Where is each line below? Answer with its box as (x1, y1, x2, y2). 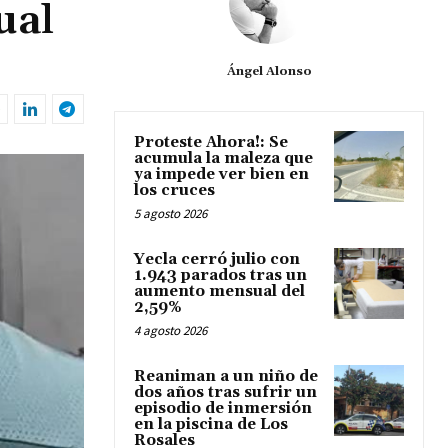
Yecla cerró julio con (134, 250, 300, 270)
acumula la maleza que (134, 149, 313, 169)
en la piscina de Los (134, 415, 288, 435)
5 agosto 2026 (134, 205, 207, 223)
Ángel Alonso (226, 64, 312, 80)
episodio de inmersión (134, 399, 312, 419)
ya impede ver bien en (134, 165, 309, 185)
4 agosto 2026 (134, 322, 207, 340)
